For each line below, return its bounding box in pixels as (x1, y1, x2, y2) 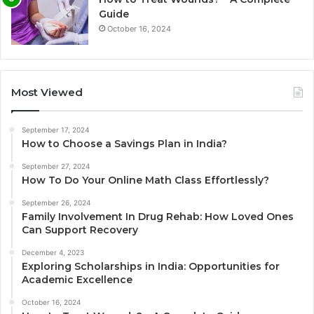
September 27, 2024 (22, 161, 90, 170)
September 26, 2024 (22, 198, 90, 207)
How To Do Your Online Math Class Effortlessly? (22, 173, 269, 186)
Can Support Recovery (22, 223, 138, 236)
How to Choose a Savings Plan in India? (22, 137, 227, 150)
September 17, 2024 (22, 125, 89, 134)
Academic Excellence (22, 273, 132, 286)
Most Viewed (11, 85, 83, 99)
